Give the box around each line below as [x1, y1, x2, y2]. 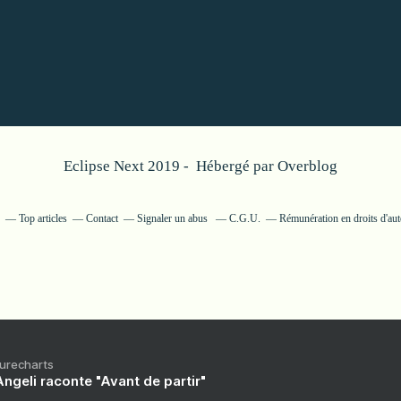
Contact [85, 212, 118, 225]
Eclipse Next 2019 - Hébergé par [64, 158, 277, 175]
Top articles [18, 212, 67, 225]
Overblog [277, 158, 337, 175]
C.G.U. [228, 212, 260, 225]
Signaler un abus [136, 212, 210, 225]
